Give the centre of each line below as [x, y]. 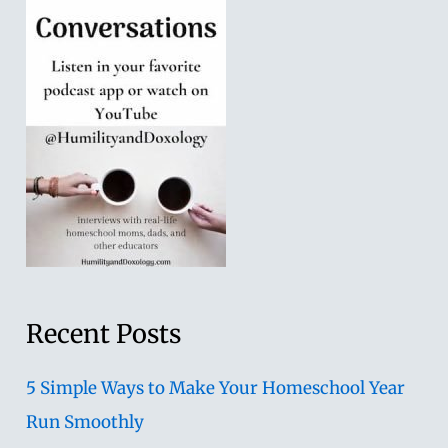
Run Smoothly [85, 421]
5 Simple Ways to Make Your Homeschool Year [216, 387]
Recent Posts [104, 333]
